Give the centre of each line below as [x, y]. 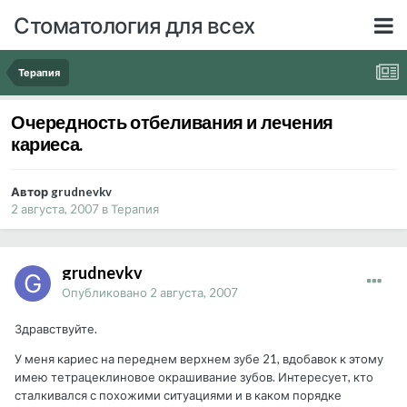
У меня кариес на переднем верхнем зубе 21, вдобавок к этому [199, 359]
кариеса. [47, 144]
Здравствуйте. [56, 329]
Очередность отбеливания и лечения [172, 122]
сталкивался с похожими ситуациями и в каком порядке [178, 396]
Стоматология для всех [134, 25]
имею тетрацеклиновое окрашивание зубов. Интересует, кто [194, 377]
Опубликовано [106, 293]
